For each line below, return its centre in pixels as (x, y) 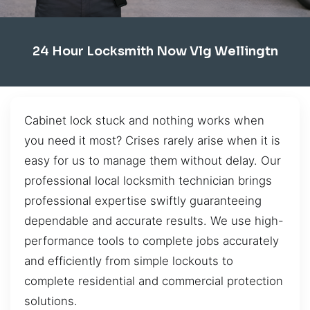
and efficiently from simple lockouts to (129, 261)
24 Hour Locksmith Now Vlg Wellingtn (155, 52)
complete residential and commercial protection (154, 281)
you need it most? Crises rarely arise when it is (152, 140)
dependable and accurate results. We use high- (154, 220)
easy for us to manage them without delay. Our (153, 160)
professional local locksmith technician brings (148, 180)
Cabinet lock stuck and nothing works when (144, 120)
